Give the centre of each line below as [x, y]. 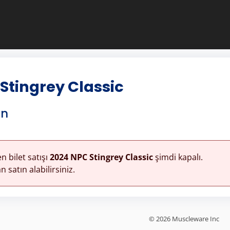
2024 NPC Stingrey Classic [101, 157]
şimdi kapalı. [178, 157]
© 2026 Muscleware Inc [184, 218]
